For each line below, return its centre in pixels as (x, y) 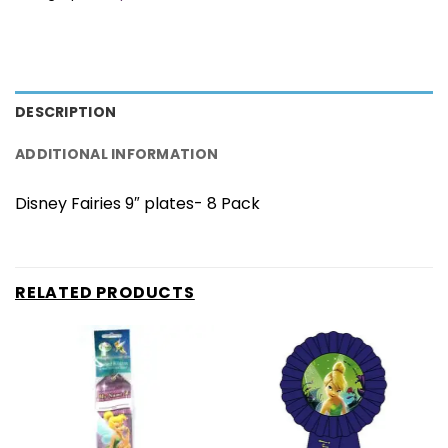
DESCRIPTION (66, 112)
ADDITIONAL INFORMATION (117, 154)
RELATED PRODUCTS (105, 293)
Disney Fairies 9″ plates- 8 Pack (137, 204)
